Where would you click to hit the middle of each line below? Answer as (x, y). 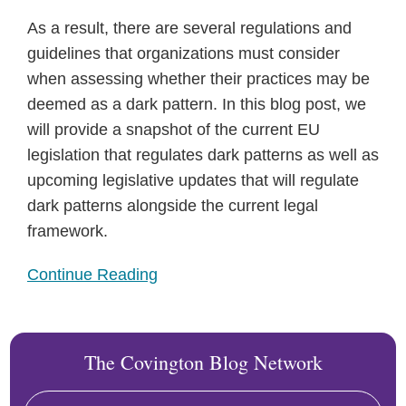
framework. (68, 231)
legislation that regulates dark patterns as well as (203, 155)
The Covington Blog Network (203, 362)
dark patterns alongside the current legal (173, 206)
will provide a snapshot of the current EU (174, 130)
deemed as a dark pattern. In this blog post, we (197, 104)
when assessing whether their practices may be (198, 79)
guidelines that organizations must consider (184, 53)
